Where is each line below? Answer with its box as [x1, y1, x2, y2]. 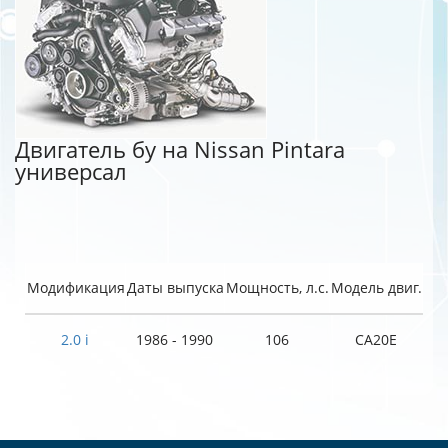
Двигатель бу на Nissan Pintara [15, 135, 345, 164]
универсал [15, 157, 127, 186]
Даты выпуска [126, 278, 224, 297]
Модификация [26, 278, 125, 297]
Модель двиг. [330, 278, 422, 297]
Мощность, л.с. [225, 278, 329, 297]
